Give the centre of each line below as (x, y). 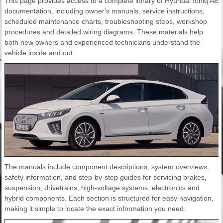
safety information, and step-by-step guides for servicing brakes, (106, 177)
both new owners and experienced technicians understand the (102, 42)
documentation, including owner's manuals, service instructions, (105, 11)
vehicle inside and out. (40, 53)
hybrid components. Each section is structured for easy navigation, (109, 198)
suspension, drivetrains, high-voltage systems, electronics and (102, 187)
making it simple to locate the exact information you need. (95, 208)
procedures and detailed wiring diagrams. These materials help (104, 32)
